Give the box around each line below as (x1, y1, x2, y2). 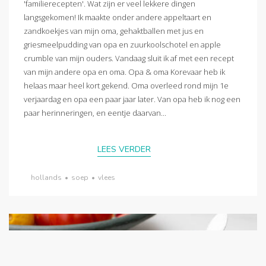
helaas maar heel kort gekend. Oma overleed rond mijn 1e (24, 80, 229, 91)
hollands (31, 172, 62, 182)
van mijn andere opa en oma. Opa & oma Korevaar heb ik (24, 66, 225, 78)
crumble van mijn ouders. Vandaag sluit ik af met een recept (24, 53, 234, 64)
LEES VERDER (97, 143, 151, 155)
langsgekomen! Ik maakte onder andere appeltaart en (24, 12, 211, 23)
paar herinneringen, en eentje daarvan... (24, 107, 166, 119)
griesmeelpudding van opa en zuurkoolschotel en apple (24, 39, 221, 50)
